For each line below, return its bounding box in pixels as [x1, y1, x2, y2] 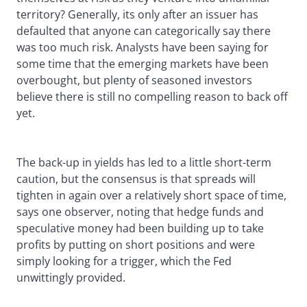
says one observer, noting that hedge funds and [16, 204, 264, 220]
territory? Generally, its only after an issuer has [16, 7, 258, 23]
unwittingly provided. [16, 270, 125, 286]
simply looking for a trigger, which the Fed [16, 254, 232, 269]
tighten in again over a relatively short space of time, [16, 188, 286, 204]
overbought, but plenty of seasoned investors [16, 73, 252, 88]
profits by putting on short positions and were [16, 237, 255, 253]
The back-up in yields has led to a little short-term [16, 155, 271, 171]
